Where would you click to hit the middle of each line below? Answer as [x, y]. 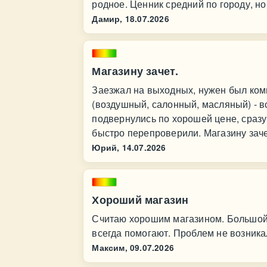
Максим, [110, 248]
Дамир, [107, 19]
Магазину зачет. [135, 71]
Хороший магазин [140, 200]
